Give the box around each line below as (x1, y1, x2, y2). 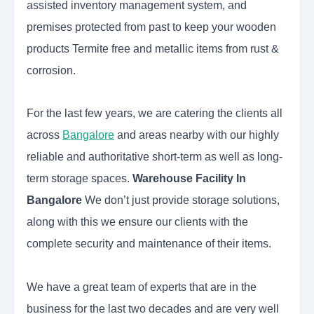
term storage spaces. (27, 172, 132, 185)
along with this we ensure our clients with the (27, 216, 248, 228)
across (27, 129, 62, 142)
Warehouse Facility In (132, 172, 246, 185)
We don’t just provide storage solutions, (85, 194, 280, 207)
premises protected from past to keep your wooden (27, 21, 276, 34)
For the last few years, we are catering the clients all (27, 107, 282, 120)
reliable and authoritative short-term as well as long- (27, 151, 282, 163)
